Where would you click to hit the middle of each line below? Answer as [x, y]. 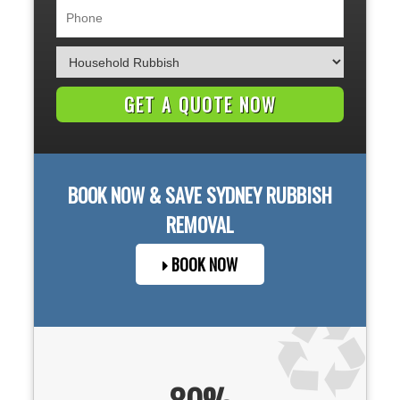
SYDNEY [234, 195]
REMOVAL [200, 225]
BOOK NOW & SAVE [137, 195]
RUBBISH [297, 195]
